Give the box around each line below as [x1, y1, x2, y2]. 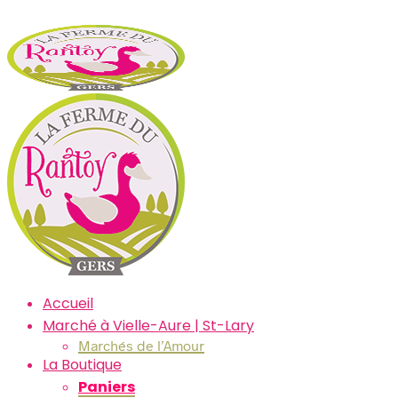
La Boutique [43, 354, 122, 375]
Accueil [43, 293, 93, 314]
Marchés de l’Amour [78, 337, 204, 354]
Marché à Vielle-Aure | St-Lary [43, 315, 254, 336]
